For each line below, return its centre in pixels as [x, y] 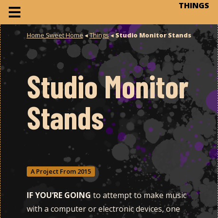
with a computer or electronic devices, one [103, 209]
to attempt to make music [138, 195]
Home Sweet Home [55, 35]
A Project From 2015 [61, 171]
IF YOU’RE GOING [59, 195]
